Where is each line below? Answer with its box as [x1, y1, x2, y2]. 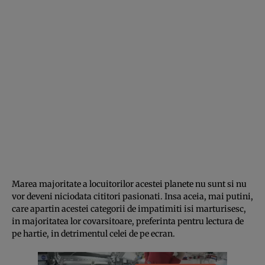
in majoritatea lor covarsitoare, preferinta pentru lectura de [12, 215, 244, 227]
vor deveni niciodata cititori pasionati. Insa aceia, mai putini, [12, 190, 253, 202]
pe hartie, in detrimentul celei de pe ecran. [12, 228, 175, 239]
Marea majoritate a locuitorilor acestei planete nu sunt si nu [12, 178, 247, 189]
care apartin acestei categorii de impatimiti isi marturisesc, [12, 203, 246, 214]
